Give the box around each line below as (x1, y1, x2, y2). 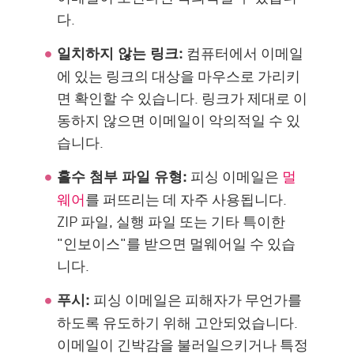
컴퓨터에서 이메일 (183, 42, 304, 63)
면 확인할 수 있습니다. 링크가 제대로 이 (57, 87, 308, 108)
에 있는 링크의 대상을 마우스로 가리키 (57, 65, 301, 86)
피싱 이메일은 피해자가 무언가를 (90, 288, 303, 310)
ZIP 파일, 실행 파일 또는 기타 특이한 (57, 210, 286, 232)
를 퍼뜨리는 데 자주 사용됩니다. (85, 188, 288, 209)
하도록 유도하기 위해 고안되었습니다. (57, 311, 299, 333)
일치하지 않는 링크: (57, 43, 184, 64)
